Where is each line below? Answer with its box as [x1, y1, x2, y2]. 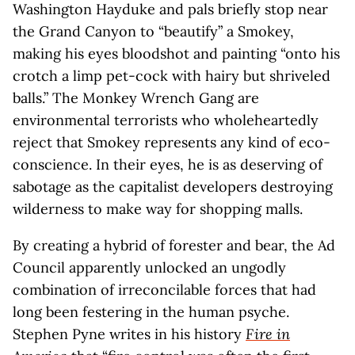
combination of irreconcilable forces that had [13, 281, 316, 299]
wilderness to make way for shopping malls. [13, 200, 303, 218]
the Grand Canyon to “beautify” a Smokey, [13, 22, 294, 40]
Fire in [246, 325, 290, 343]
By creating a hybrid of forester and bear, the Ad [13, 236, 335, 254]
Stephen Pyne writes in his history [13, 325, 246, 343]
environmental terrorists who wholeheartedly [13, 111, 319, 129]
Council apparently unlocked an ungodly [13, 258, 286, 277]
